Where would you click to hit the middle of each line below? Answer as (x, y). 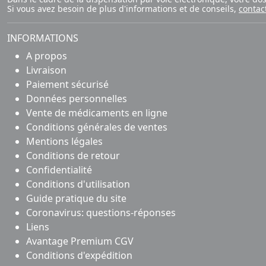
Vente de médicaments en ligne (97, 113)
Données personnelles (77, 98)
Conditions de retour (73, 155)
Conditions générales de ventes (97, 127)
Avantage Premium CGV (80, 241)
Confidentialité (59, 170)
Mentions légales (64, 141)
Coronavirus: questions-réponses (101, 212)
